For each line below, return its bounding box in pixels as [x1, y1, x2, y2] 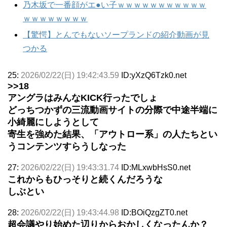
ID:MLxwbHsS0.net [121, 163, 191, 172]
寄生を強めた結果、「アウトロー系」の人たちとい [8, 129, 217, 139]
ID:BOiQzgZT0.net [121, 208, 187, 217]
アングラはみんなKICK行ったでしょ [8, 92, 158, 103]
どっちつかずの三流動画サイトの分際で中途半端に [8, 104, 217, 115]
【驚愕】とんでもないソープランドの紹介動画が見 [23, 30, 209, 39]
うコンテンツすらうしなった [8, 141, 126, 152]
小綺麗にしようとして [8, 117, 99, 127]
